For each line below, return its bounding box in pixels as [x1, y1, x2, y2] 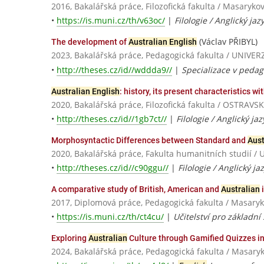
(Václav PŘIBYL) [197, 36, 258, 48]
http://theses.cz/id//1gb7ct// [57, 113, 167, 124]
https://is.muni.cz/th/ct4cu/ [57, 211, 164, 223]
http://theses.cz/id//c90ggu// [57, 161, 169, 173]
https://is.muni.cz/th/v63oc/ [57, 15, 165, 27]
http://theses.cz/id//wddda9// [57, 64, 172, 75]
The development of [51, 37, 128, 47]
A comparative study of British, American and [51, 184, 221, 194]
